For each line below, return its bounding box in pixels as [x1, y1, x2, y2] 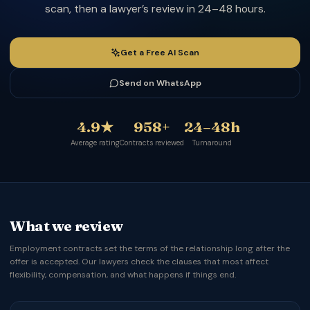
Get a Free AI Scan [120, 46, 199, 58]
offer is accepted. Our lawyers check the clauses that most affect [10, 256, 268, 268]
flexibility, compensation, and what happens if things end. [10, 269, 236, 281]
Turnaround [192, 138, 232, 147]
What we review [10, 216, 123, 235]
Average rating [70, 138, 120, 147]
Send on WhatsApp [118, 77, 201, 89]
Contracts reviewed [119, 138, 184, 147]
